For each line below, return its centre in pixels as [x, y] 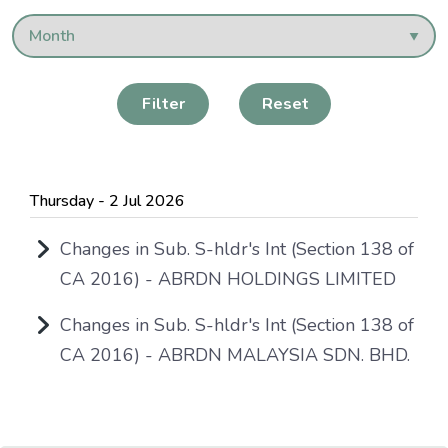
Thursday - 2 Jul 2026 [107, 201]
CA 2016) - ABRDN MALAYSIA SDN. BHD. [235, 355]
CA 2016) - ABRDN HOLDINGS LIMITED [228, 279]
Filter [163, 104]
